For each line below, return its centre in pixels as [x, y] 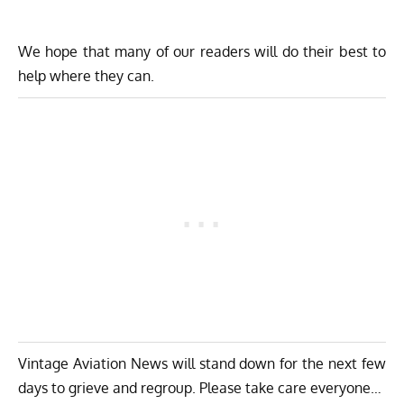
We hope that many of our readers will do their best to [202, 51]
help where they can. [86, 75]
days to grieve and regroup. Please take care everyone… [200, 387]
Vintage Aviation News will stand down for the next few [202, 363]
